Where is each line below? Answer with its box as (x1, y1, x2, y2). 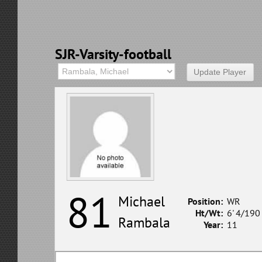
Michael (118, 192, 165, 211)
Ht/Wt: (195, 206, 223, 219)
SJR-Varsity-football (54, 45, 171, 64)
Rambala (118, 213, 170, 232)
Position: (187, 195, 223, 207)
